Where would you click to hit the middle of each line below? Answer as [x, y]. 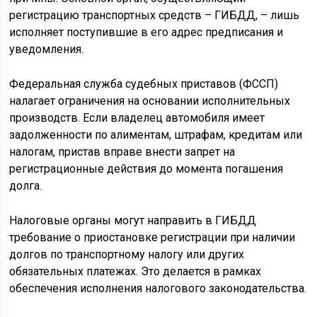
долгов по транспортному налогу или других [127, 255]
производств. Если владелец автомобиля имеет [137, 118]
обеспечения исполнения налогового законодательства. [158, 289]
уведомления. [47, 50]
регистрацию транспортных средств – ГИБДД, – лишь [155, 16]
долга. [26, 186]
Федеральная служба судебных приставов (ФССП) [144, 84]
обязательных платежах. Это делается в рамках [136, 272]
